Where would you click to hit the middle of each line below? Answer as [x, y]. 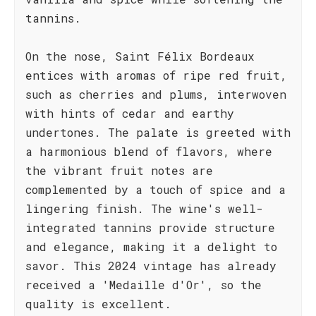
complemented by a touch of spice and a [156, 189]
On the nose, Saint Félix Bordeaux [140, 56]
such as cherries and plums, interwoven [156, 94]
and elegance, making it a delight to [151, 247]
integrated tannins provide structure [150, 227]
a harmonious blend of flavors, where [149, 151]
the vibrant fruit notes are [119, 170]
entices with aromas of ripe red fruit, [156, 75]
